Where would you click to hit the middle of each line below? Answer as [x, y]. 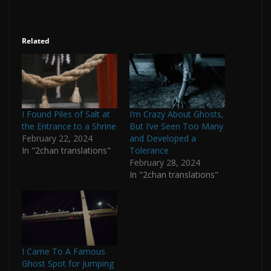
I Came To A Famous [64, 251]
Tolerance [149, 151]
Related [36, 41]
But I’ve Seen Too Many [176, 126]
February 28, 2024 [165, 163]
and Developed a [163, 139]
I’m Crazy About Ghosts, [177, 114]
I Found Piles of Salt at [66, 114]
